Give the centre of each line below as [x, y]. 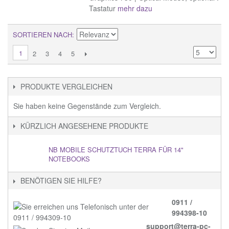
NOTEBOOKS [69, 158]
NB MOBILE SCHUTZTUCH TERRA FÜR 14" [116, 149]
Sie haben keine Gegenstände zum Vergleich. [87, 106]
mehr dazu [135, 8]
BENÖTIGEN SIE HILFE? [61, 181]
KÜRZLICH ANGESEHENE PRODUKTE [84, 125]
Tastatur [104, 8]
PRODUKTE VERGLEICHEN [66, 86]
